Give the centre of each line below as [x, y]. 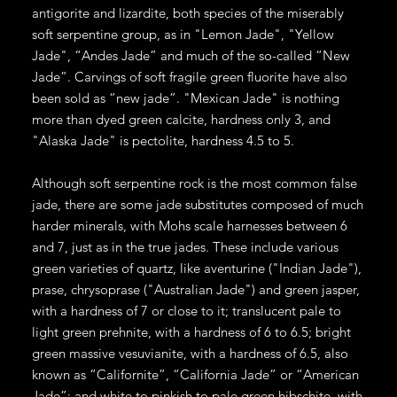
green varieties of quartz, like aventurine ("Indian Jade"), [196, 268]
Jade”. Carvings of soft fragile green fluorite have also [189, 76]
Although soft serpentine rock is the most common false [194, 183]
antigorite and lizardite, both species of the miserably [187, 12]
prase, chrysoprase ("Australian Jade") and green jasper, [195, 289]
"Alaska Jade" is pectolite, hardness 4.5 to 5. [163, 140]
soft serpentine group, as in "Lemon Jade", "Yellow [183, 34]
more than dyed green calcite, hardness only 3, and [181, 119]
